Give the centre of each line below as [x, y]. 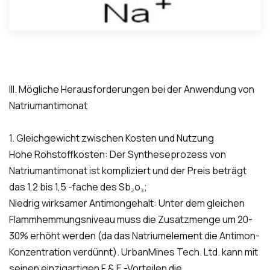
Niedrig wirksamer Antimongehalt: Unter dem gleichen [127, 203]
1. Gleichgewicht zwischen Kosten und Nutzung [111, 138]
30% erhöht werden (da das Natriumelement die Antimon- [134, 235]
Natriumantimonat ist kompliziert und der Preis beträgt [128, 170]
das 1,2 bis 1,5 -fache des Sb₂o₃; [78, 187]
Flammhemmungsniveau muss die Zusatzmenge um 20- [131, 219]
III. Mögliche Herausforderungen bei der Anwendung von [132, 89]
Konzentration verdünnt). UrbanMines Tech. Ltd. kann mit [133, 252]
